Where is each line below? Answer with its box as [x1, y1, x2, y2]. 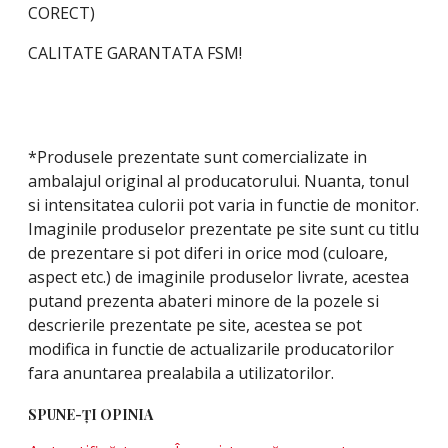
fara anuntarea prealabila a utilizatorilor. [28, 362, 334, 384]
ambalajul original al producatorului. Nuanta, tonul [28, 170, 409, 192]
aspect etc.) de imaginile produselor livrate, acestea [28, 266, 409, 288]
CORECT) [28, 2, 95, 24]
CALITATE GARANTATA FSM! [28, 42, 242, 64]
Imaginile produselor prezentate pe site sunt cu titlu [28, 218, 419, 240]
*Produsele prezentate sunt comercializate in [28, 146, 367, 168]
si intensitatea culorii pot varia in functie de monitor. [28, 194, 419, 216]
